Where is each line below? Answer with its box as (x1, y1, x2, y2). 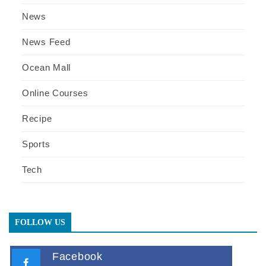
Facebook (52, 250, 103, 262)
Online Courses (22, 87, 88, 98)
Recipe (22, 113, 52, 123)
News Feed (22, 36, 71, 47)
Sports (22, 138, 50, 149)
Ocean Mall (22, 62, 71, 72)
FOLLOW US (15, 217, 65, 227)
